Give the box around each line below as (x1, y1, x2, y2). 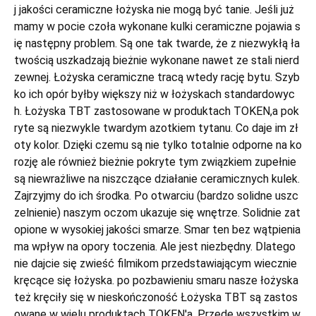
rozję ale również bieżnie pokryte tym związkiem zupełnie (14, 155, 296, 169)
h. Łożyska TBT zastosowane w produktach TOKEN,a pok (14, 104, 299, 118)
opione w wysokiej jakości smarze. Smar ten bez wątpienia (14, 223, 300, 236)
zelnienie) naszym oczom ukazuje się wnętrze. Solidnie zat (14, 206, 300, 219)
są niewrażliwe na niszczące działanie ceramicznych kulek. (14, 172, 300, 186)
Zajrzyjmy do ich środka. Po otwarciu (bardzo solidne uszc (14, 189, 298, 202)
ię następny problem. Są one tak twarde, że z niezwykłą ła (14, 37, 300, 50)
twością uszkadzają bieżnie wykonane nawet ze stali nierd (14, 54, 299, 67)
